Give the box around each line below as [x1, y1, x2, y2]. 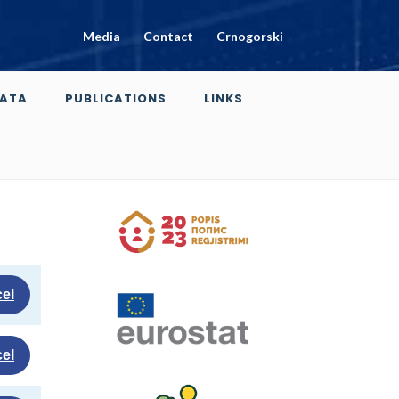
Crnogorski [216, 28, 283, 44]
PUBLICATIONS [65, 90, 167, 107]
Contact [143, 28, 193, 44]
